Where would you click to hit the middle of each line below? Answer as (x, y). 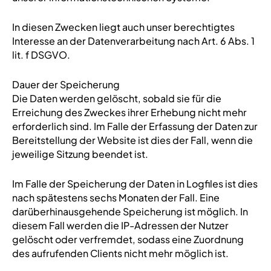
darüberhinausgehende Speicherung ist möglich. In (130, 211)
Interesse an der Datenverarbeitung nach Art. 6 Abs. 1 (133, 41)
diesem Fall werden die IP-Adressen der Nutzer (120, 225)
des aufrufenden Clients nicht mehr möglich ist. (120, 253)
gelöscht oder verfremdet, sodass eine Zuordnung (128, 239)
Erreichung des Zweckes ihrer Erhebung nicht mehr (129, 112)
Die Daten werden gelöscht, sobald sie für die (116, 98)
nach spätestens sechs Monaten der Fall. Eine (116, 198)
